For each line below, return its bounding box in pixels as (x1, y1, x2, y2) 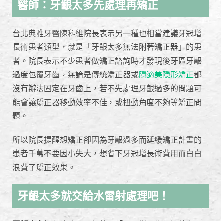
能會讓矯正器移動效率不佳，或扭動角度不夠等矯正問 (12, 98, 202, 108)
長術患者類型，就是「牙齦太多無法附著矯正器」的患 (12, 42, 202, 52)
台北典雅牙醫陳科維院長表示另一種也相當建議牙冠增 (12, 29, 202, 38)
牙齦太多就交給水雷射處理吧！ (17, 189, 169, 203)
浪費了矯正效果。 (12, 163, 75, 173)
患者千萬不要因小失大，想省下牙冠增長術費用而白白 (12, 149, 202, 159)
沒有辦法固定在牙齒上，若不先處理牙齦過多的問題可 (12, 84, 202, 94)
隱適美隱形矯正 (139, 70, 194, 80)
